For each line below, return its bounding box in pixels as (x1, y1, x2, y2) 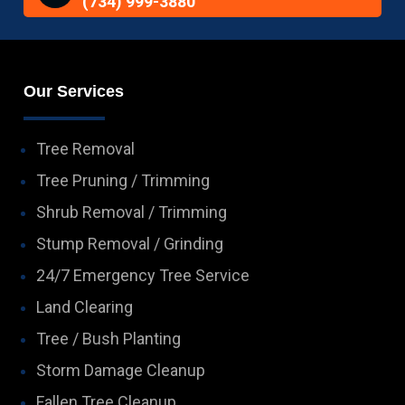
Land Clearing (36, 297, 134, 317)
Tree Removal (36, 139, 136, 159)
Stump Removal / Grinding (36, 234, 224, 254)
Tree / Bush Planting (36, 329, 182, 349)
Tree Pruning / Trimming (36, 171, 211, 191)
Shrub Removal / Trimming (36, 202, 228, 222)
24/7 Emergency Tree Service (36, 266, 250, 286)
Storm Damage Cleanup (36, 361, 206, 381)
